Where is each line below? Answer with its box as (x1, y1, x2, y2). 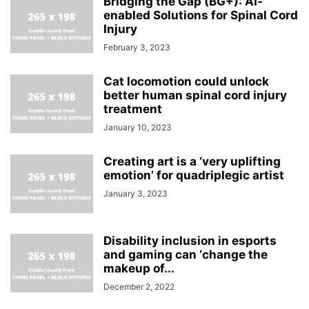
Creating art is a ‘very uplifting (103, 154, 281, 168)
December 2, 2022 (103, 281, 175, 292)
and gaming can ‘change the (103, 248, 268, 261)
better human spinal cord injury (103, 88, 287, 102)
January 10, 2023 (103, 122, 172, 132)
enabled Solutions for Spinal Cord (103, 8, 298, 22)
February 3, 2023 (103, 42, 170, 52)
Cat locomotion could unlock (103, 74, 269, 88)
